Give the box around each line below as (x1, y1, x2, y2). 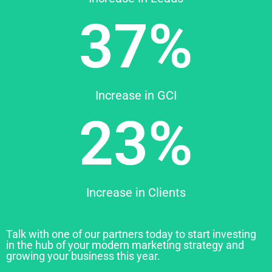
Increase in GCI (95, 87, 177, 103)
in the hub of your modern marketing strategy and (6, 238, 244, 251)
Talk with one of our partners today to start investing (6, 227, 256, 240)
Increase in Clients (86, 185, 186, 200)
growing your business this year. (6, 249, 160, 262)
